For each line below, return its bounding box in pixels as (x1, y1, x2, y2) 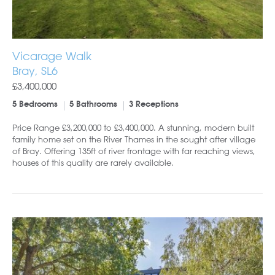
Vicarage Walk (12, 48, 91, 63)
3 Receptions (129, 100, 179, 109)
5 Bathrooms (69, 100, 117, 109)
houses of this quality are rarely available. (12, 157, 174, 168)
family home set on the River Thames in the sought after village (12, 133, 255, 144)
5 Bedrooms (12, 100, 58, 109)
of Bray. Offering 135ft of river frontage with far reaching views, (12, 145, 255, 156)
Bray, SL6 (12, 63, 58, 77)
